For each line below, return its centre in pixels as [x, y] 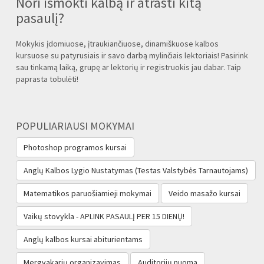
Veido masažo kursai [204, 193]
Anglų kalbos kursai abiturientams [83, 239]
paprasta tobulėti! [47, 79]
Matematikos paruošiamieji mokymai [88, 193]
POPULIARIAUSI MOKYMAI [75, 126]
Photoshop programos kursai [75, 147]
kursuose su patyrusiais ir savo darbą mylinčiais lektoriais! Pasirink [132, 55]
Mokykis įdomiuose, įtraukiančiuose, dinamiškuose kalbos [117, 43]
